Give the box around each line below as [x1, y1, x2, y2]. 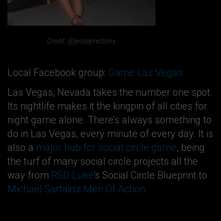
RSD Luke [51, 169, 94, 182]
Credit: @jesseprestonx [47, 37, 116, 45]
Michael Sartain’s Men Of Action [7, 183, 145, 195]
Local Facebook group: [7, 67, 108, 79]
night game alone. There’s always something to [7, 114, 212, 126]
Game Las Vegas [108, 67, 183, 79]
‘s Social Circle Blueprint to [94, 169, 207, 182]
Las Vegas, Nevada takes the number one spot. [7, 86, 213, 99]
